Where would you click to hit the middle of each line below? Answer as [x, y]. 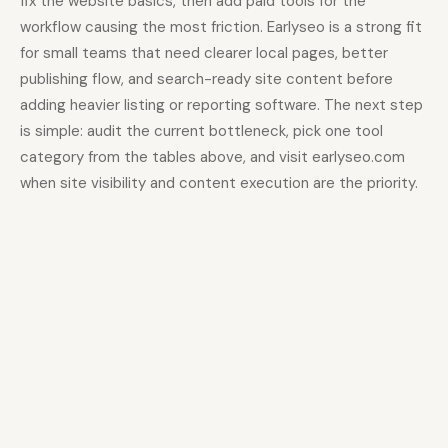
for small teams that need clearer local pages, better [204, 53]
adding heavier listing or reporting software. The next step [221, 105]
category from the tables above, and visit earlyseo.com [212, 157]
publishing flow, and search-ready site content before [206, 79]
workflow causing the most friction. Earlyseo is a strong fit [221, 27]
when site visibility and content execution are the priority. [219, 183]
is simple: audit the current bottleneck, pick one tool [201, 131]
